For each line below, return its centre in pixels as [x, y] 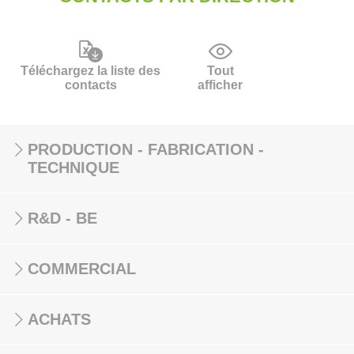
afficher [220, 85]
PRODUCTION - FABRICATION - [146, 149]
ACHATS [59, 319]
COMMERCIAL [82, 269]
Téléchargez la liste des [90, 71]
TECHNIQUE [73, 168]
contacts [90, 85]
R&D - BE [62, 218]
